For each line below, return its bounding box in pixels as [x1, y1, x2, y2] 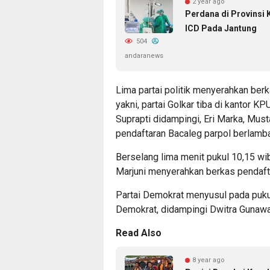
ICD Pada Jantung [185, 23, 257, 33]
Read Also [116, 227, 162, 239]
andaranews [125, 51, 163, 60]
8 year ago [192, 256, 225, 264]
